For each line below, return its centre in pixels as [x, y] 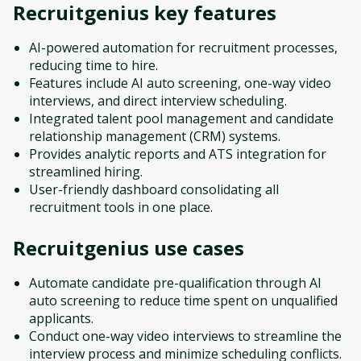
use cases [197, 247]
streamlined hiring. [86, 171]
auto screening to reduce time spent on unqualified [183, 300]
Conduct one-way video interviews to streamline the [185, 336]
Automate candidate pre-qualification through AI [175, 282]
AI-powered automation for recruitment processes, [183, 47]
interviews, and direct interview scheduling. [158, 100]
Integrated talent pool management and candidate [181, 118]
